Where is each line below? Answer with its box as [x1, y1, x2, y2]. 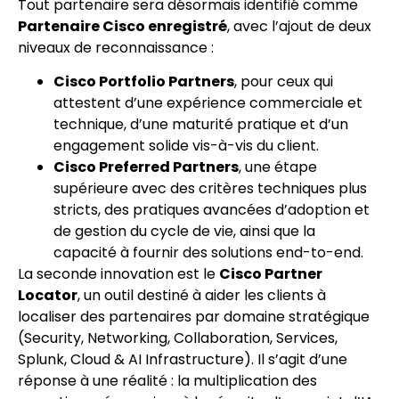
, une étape [239, 157, 317, 178]
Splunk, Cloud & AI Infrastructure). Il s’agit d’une [18, 349, 347, 370]
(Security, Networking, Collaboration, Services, [18, 328, 338, 349]
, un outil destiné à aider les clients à [77, 285, 326, 306]
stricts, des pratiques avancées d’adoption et [53, 199, 370, 221]
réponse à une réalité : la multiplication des [18, 370, 317, 392]
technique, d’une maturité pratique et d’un [53, 114, 348, 135]
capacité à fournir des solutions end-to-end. [53, 242, 363, 264]
